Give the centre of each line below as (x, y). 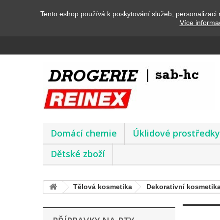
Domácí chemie (84, 133)
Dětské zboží (78, 154)
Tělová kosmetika (103, 187)
